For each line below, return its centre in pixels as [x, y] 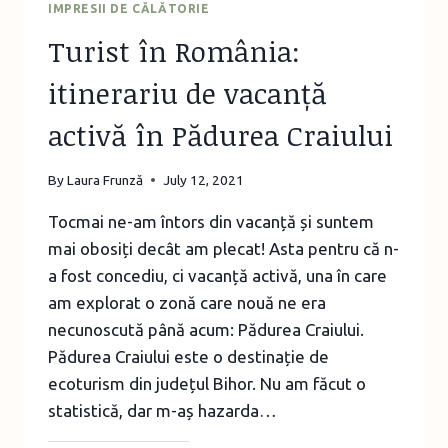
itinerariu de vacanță [187, 93]
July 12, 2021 [204, 179]
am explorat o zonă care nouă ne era [187, 302]
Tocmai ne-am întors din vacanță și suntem [211, 221]
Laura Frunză [105, 179]
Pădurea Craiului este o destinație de [188, 356]
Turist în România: [174, 51]
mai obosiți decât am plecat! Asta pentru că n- [223, 248]
